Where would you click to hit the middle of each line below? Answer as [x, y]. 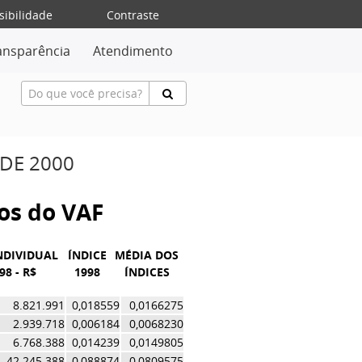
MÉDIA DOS [147, 255]
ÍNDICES [147, 272]
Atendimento [133, 51]
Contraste [133, 15]
